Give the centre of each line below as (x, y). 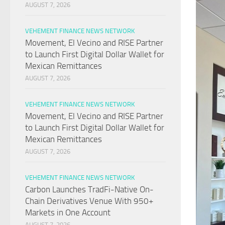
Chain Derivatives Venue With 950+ (89, 201)
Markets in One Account (68, 213)
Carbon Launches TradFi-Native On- (89, 190)
